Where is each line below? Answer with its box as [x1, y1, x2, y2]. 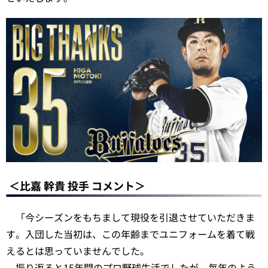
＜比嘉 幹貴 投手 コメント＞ [9, 177, 145, 193]
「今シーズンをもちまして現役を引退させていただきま [6, 209, 255, 224]
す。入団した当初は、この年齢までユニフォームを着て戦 [6, 226, 255, 241]
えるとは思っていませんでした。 [6, 243, 150, 258]
